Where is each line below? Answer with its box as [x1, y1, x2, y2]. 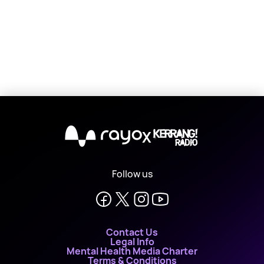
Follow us [111, 167, 153, 180]
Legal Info [110, 235, 154, 248]
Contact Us [106, 226, 158, 239]
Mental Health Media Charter [67, 245, 197, 258]
